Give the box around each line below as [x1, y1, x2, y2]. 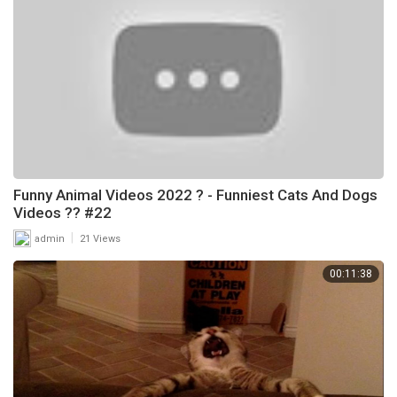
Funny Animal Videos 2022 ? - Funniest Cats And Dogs [13, 186, 378, 205]
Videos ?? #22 [13, 204, 112, 222]
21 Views [80, 233, 121, 245]
